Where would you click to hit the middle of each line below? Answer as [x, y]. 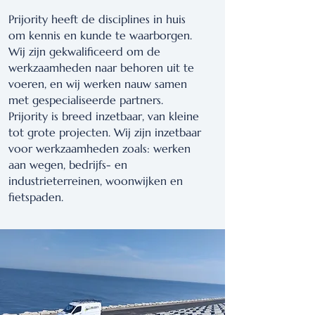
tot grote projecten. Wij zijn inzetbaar [105, 132]
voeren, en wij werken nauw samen [98, 84]
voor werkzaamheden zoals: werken [99, 148]
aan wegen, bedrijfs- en [68, 165]
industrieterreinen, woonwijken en [96, 181]
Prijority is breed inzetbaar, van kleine [104, 116]
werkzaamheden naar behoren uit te [101, 67]
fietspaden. [36, 197]
